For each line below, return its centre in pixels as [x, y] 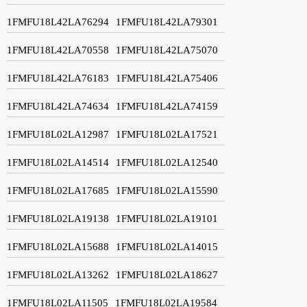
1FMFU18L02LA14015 [167, 246]
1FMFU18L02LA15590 [167, 190]
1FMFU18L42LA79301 [167, 22]
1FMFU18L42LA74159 [167, 106]
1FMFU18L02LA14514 [58, 162]
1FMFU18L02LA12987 [58, 134]
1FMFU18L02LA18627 [167, 274]
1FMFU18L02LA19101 [167, 218]
